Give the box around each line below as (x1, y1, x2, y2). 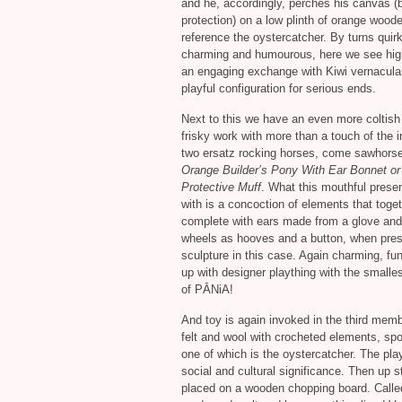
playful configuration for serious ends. (181, 82, 376, 95)
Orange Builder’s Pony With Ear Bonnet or (181, 163, 400, 177)
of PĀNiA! (181, 283, 233, 296)
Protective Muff (181, 180, 261, 194)
